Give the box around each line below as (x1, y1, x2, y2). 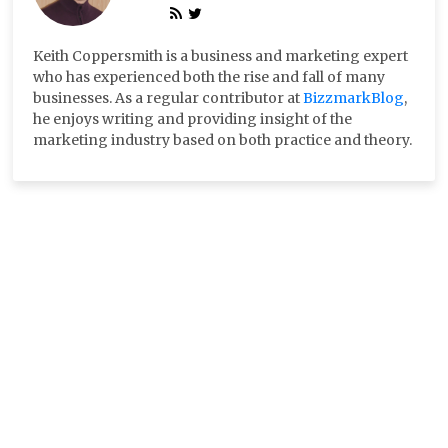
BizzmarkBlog (303, 88, 404, 107)
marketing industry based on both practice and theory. (33, 130, 412, 149)
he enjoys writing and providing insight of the (33, 109, 352, 128)
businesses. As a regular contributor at (33, 88, 303, 107)
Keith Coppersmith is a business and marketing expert (33, 46, 408, 65)
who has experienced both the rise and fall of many (33, 67, 385, 86)
